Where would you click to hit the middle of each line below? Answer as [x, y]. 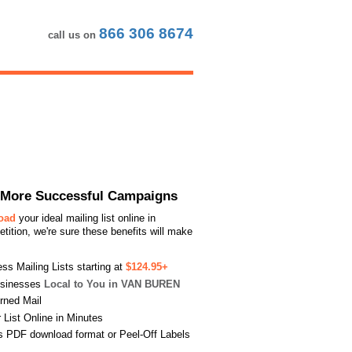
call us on [73, 35]
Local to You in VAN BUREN [112, 284]
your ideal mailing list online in [86, 218]
